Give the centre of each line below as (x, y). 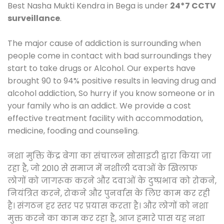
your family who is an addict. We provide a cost (99, 105)
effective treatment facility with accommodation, (105, 118)
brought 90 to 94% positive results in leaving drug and (112, 80)
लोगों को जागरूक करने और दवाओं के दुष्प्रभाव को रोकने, (112, 180)
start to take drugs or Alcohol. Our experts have (101, 68)
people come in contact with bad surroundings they (109, 55)
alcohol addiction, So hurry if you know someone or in (111, 93)
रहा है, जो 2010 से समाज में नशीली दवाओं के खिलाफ (102, 168)
